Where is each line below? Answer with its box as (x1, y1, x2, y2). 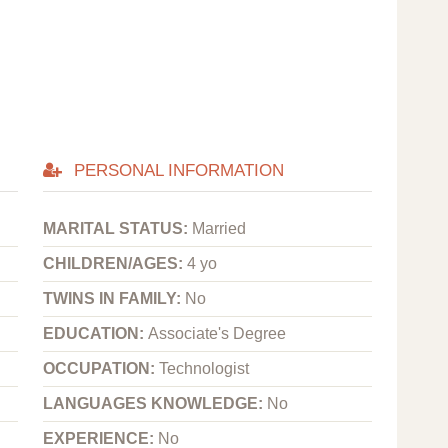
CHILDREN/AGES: (43, 255, 188, 273)
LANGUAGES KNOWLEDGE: (43, 395, 268, 413)
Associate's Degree (148, 325, 287, 343)
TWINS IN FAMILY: (43, 290, 186, 308)
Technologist (159, 360, 250, 378)
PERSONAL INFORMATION (68, 161, 284, 180)
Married (192, 220, 247, 238)
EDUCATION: (43, 325, 149, 343)
